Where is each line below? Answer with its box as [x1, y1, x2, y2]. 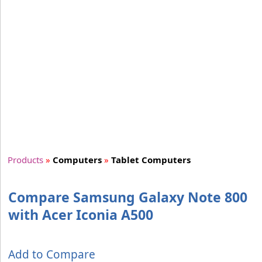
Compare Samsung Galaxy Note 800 [8, 188, 247, 207]
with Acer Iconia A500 [8, 205, 153, 225]
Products [8, 154, 43, 166]
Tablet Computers [111, 154, 191, 166]
